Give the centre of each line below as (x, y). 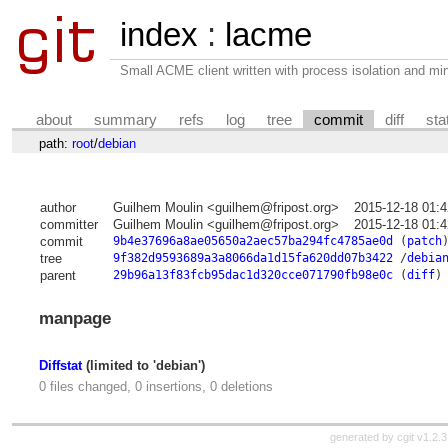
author (57, 208)
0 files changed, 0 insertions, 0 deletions (155, 387)
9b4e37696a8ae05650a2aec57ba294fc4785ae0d (252, 241)
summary (126, 119)
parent (57, 276)
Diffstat (60, 365)
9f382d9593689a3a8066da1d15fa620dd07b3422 (252, 258)
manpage (74, 319)
